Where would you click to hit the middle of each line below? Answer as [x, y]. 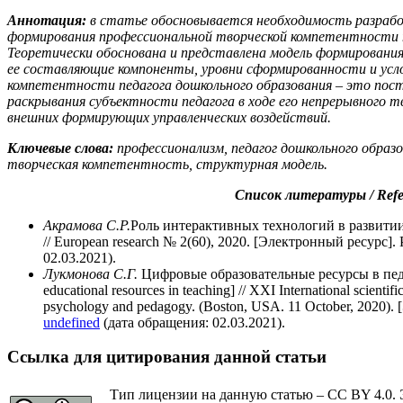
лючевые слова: [65, 148]
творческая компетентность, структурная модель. [167, 164]
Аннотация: [47, 20]
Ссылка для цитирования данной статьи [167, 357]
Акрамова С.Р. [87, 225]
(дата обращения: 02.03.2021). [193, 322]
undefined [72, 322]
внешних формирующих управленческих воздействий [167, 117]
